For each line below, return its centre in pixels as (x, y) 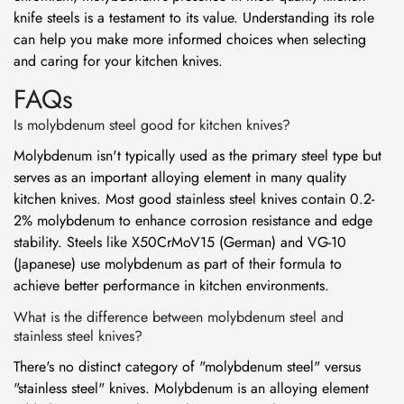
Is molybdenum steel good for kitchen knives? (152, 125)
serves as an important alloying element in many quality (180, 177)
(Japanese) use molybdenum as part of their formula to (178, 264)
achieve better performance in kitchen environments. (171, 285)
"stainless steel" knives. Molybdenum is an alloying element (191, 388)
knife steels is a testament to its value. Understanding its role (194, 18)
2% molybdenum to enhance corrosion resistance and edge (193, 220)
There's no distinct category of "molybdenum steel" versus (187, 367)
